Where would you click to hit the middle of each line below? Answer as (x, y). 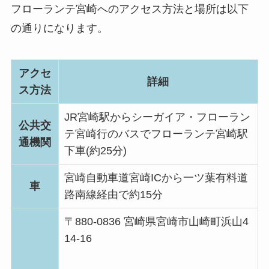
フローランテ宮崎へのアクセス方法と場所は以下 (129, 9)
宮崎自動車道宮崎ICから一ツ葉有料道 (156, 177)
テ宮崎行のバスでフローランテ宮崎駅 (156, 134)
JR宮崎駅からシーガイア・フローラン (157, 117)
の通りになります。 (59, 29)
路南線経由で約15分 (113, 194)
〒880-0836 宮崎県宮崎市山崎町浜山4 (156, 221)
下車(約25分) (95, 150)
